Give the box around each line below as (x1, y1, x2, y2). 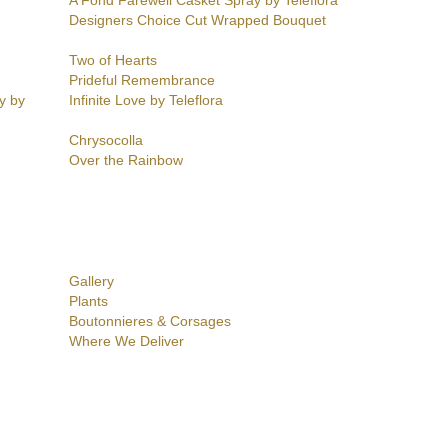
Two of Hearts (68, 52, 157, 69)
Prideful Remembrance (68, 72, 215, 89)
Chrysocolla (68, 132, 143, 149)
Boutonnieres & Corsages (68, 313, 231, 330)
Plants (68, 293, 108, 310)
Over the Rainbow (68, 152, 183, 169)
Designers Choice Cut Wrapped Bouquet (68, 12, 326, 29)
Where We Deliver (68, 333, 184, 350)
